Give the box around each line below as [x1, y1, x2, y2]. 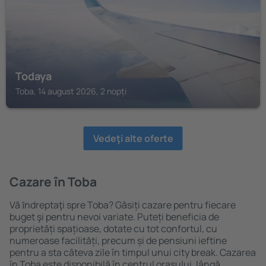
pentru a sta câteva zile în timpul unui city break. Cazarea [9, 246, 256, 259]
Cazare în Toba [9, 173, 97, 190]
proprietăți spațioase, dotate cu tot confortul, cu [9, 222, 217, 235]
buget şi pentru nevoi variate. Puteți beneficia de [9, 210, 219, 223]
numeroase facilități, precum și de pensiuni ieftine [9, 234, 227, 247]
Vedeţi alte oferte [93, 132, 173, 145]
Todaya [15, 69, 52, 83]
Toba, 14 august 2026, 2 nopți [15, 85, 126, 97]
